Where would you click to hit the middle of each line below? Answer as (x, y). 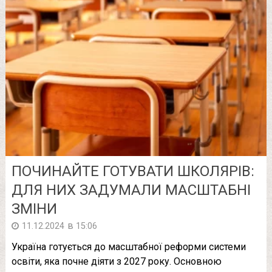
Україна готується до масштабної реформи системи (128, 246)
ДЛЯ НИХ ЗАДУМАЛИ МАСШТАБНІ (131, 190)
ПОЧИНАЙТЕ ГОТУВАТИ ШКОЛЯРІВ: (133, 171)
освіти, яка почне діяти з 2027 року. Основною (116, 261)
